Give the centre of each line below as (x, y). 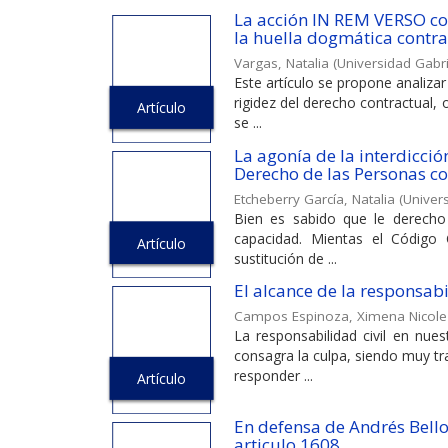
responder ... (273, 376)
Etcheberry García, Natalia (314, 198)
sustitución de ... (285, 258)
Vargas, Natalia (281, 62)
